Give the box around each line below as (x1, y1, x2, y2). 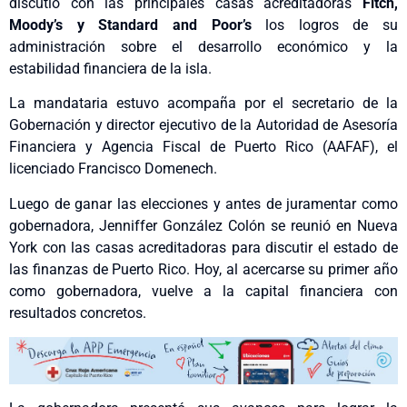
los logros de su (251, 15, 398, 34)
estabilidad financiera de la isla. (9, 59, 212, 77)
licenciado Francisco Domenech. (9, 160, 217, 178)
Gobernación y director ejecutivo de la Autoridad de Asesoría (9, 116, 398, 134)
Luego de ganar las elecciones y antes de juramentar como (9, 194, 398, 213)
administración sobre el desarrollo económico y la (9, 37, 398, 55)
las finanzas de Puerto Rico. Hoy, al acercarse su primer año (9, 260, 398, 278)
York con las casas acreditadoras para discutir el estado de (9, 238, 398, 256)
